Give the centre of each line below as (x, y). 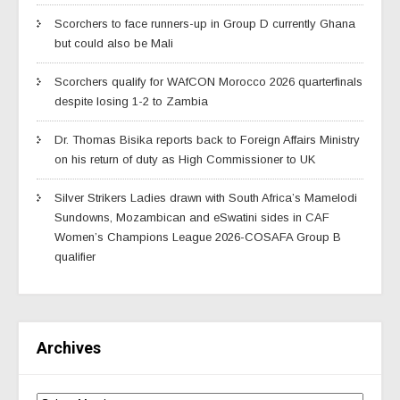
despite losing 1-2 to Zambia (131, 101)
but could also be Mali (114, 43)
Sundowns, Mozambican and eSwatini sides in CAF (192, 217)
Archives (69, 347)
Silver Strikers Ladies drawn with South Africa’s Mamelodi (206, 197)
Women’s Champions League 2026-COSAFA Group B (198, 237)
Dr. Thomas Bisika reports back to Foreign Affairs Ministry (207, 139)
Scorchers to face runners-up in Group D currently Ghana (205, 23)
